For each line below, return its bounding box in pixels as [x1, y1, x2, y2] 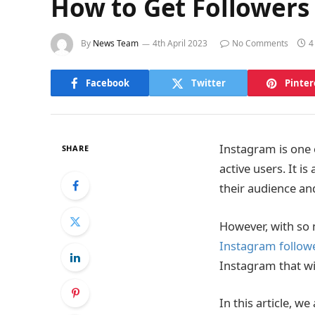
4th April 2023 [153, 37, 207, 50]
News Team [93, 37, 139, 50]
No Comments [232, 37, 288, 50]
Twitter [191, 76, 226, 89]
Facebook [85, 76, 129, 89]
